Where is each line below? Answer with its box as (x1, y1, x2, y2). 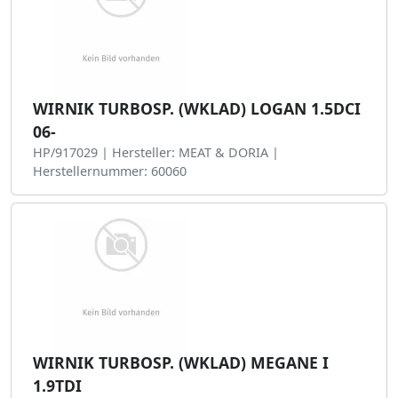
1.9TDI (33, 375, 82, 396)
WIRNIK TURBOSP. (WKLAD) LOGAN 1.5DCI (33, 98, 361, 119)
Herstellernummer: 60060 (33, 163, 187, 179)
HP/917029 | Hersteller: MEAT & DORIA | (33, 144, 279, 161)
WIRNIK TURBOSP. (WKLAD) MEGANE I (33, 352, 329, 373)
